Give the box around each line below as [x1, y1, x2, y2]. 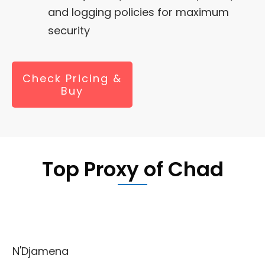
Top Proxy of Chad [41, 154, 224, 183]
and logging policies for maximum [48, 4, 229, 20]
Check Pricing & [22, 70, 122, 86]
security [48, 22, 90, 38]
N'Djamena [12, 243, 69, 258]
